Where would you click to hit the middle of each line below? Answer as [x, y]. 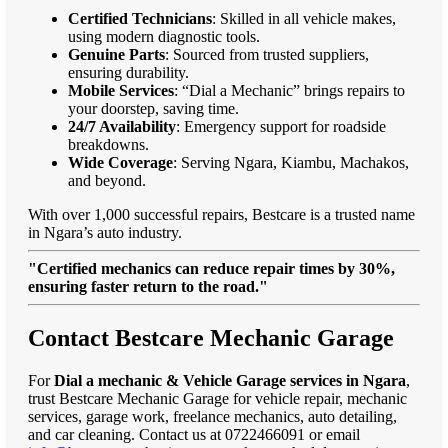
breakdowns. [108, 144]
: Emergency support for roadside [281, 126]
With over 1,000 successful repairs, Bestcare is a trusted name [221, 214]
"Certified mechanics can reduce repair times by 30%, [211, 268]
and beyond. [107, 180]
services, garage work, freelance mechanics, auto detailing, [212, 417]
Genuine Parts [116, 54]
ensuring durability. [128, 72]
